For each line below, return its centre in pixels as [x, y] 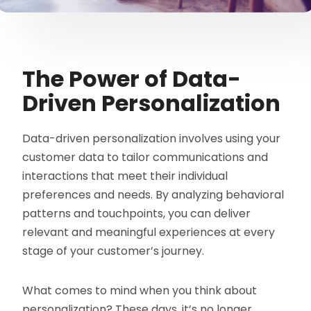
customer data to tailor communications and [145, 158]
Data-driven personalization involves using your [152, 139]
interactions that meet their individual [125, 176]
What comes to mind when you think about [140, 291]
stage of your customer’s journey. [114, 251]
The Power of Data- [132, 79]
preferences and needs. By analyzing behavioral [153, 195]
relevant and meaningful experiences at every [149, 233]
